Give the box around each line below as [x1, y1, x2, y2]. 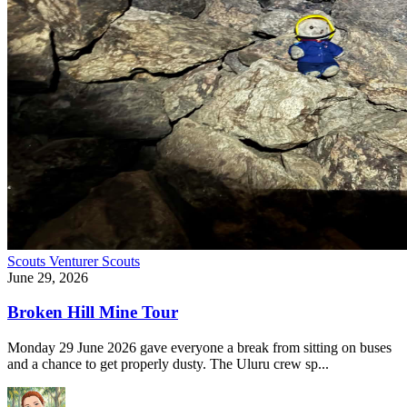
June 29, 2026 [7, 269, 88, 285]
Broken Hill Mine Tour [7, 303, 178, 323]
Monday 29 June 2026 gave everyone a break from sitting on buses [7, 340, 392, 356]
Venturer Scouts [49, 253, 140, 269]
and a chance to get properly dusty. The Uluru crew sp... [7, 356, 329, 372]
